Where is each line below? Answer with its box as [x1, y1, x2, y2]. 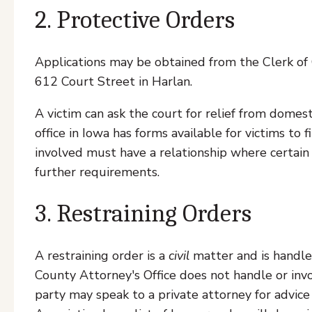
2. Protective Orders [35, 6, 240, 34]
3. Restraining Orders [35, 199, 257, 228]
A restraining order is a [35, 247, 169, 264]
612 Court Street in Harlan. [35, 73, 192, 90]
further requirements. [35, 164, 159, 180]
